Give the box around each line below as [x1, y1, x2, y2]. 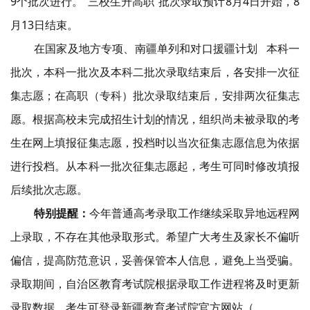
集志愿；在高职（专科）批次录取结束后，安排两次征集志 [10, 88, 300, 103]
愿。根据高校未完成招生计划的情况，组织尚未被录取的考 [10, 111, 300, 127]
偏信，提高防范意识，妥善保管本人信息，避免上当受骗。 [10, 253, 300, 268]
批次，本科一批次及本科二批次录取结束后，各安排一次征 [10, 64, 300, 80]
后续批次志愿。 [10, 182, 88, 197]
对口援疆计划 [190, 41, 258, 56]
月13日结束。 [10, 17, 78, 33]
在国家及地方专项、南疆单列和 [34, 41, 191, 56]
